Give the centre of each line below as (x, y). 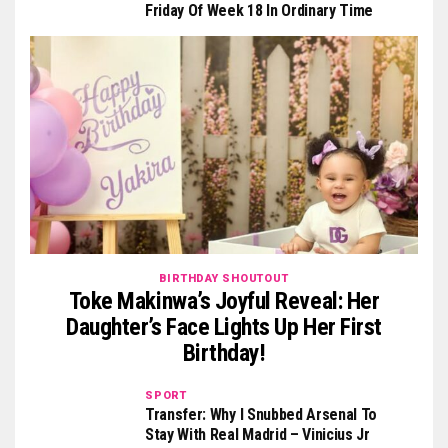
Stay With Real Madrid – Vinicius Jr (257, 435)
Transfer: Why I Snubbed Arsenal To (261, 415)
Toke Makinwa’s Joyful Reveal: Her (224, 301)
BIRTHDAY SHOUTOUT (224, 279)
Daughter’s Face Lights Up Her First (224, 327)
